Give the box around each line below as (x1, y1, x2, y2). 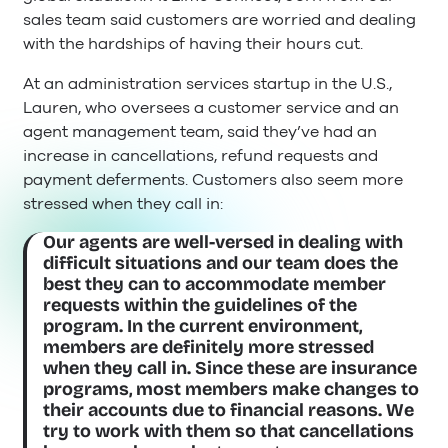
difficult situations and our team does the (43, 252, 399, 275)
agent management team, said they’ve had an (23, 120, 377, 143)
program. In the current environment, (43, 315, 363, 338)
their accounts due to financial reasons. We (43, 399, 415, 422)
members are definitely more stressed (43, 336, 375, 359)
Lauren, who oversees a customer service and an (23, 96, 399, 119)
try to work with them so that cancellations (43, 420, 415, 443)
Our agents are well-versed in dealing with (43, 231, 404, 254)
